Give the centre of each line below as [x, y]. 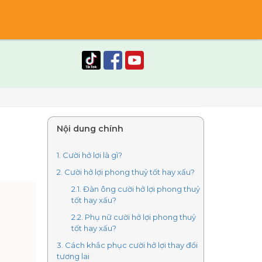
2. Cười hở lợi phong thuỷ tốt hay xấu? [126, 172]
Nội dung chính [90, 129]
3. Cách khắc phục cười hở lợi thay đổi [127, 245]
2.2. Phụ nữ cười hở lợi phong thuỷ [134, 217]
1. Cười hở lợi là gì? [89, 155]
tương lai [73, 256]
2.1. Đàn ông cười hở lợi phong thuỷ [136, 189]
